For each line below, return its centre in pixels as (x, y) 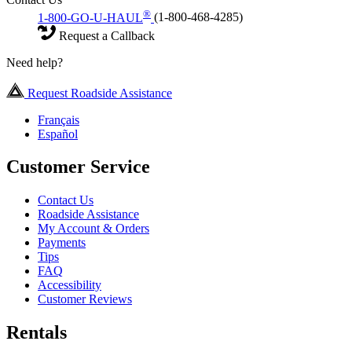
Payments (62, 243)
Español (58, 134)
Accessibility (70, 285)
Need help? (35, 62)
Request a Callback (105, 35)
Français (59, 119)
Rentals (37, 333)
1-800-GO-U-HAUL (90, 17)
